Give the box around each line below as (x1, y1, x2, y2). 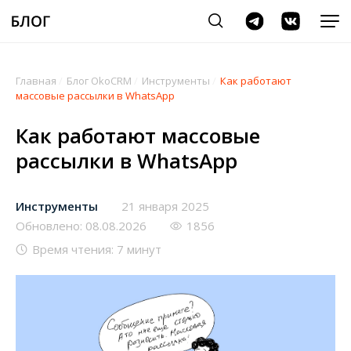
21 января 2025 (121, 198, 209, 214)
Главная (16, 74, 56, 88)
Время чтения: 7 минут (32, 241, 161, 257)
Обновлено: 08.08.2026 (16, 218, 147, 233)
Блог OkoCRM (67, 74, 132, 88)
